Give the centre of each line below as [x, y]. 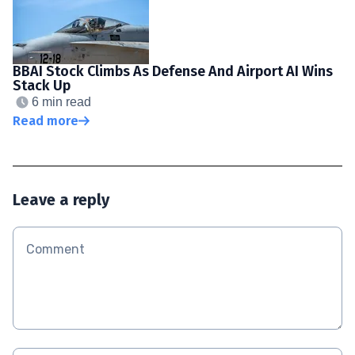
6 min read [61, 101]
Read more [46, 120]
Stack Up [42, 85]
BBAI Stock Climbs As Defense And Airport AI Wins [173, 71]
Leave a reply [61, 199]
